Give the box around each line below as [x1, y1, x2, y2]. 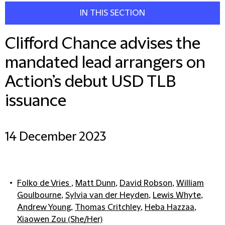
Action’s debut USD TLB [5, 73, 176, 91]
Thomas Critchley [75, 203, 141, 212]
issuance [5, 92, 66, 110]
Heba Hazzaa [145, 203, 194, 212]
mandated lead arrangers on [5, 54, 205, 72]
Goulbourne [17, 191, 61, 200]
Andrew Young [17, 203, 71, 212]
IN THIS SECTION [80, 9, 145, 18]
